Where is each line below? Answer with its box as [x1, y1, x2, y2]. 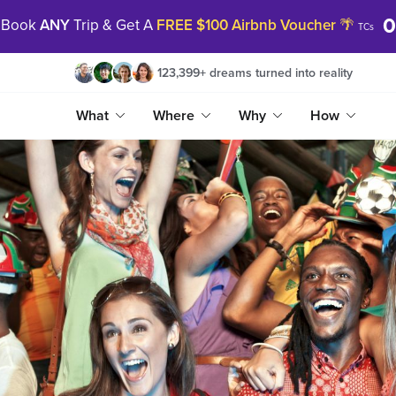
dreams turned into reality [209, 65, 353, 80]
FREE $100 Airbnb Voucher [157, 16, 338, 34]
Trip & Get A [71, 16, 158, 34]
